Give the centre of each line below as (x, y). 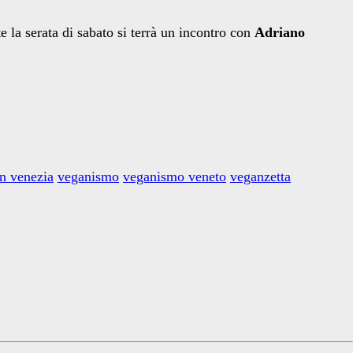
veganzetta (260, 177)
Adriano (280, 33)
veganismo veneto (175, 177)
